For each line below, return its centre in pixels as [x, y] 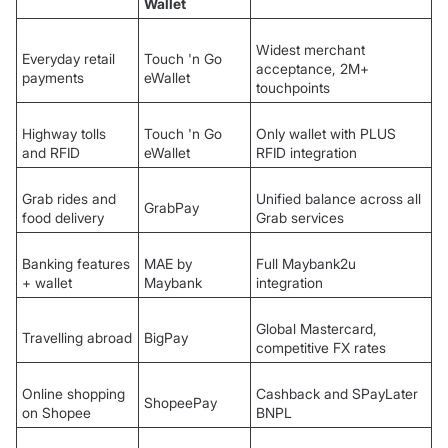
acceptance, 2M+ [312, 69]
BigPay [166, 338]
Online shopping [73, 394]
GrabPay [171, 208]
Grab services [300, 218]
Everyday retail [68, 59]
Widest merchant [310, 50]
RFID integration [306, 153]
